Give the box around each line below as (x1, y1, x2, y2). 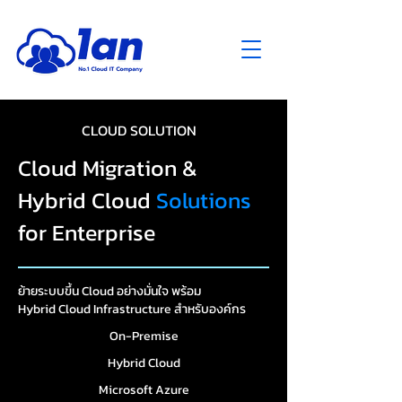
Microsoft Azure (98, 380, 189, 399)
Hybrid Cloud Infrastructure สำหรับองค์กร (18, 300, 246, 319)
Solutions (156, 183, 251, 217)
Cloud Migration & (18, 151, 197, 185)
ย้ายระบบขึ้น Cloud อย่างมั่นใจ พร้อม (18, 282, 201, 301)
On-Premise (109, 327, 179, 345)
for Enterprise (18, 215, 155, 249)
